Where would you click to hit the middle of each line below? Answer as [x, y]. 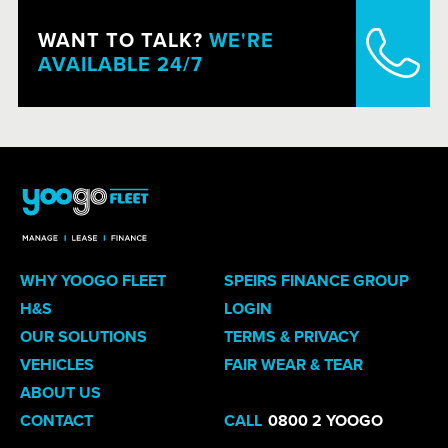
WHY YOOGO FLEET [93, 281]
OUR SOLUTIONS [83, 337]
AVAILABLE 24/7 [120, 65]
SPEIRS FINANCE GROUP [316, 281]
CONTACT [56, 421]
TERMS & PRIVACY [291, 337]
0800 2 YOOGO [325, 421]
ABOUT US [60, 393]
